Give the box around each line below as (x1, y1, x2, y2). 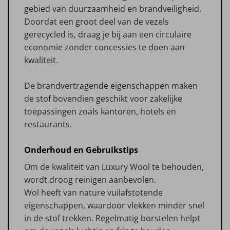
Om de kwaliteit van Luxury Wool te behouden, (24, 161, 204, 172)
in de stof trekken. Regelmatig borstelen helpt (24, 212, 200, 224)
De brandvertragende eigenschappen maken (24, 80, 198, 91)
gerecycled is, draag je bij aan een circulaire (24, 28, 191, 40)
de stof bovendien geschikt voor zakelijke (24, 92, 182, 104)
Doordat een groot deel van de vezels (24, 15, 169, 27)
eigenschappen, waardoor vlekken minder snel (24, 199, 204, 211)
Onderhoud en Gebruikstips (24, 144, 138, 156)
